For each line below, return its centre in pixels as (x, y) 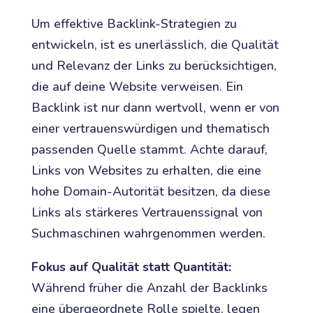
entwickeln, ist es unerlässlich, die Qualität (155, 44)
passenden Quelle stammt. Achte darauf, (149, 149)
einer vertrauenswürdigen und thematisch (150, 128)
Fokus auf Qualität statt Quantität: (131, 267)
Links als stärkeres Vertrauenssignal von (147, 212)
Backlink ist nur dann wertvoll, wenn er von (155, 107)
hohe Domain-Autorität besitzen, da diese (151, 191)
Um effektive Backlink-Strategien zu (134, 23)
